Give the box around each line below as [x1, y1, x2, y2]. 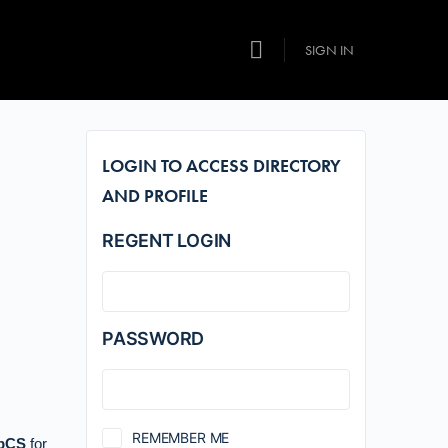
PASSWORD [102, 328, 205, 349]
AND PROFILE [102, 184, 208, 207]
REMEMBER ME [132, 429, 230, 446]
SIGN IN [305, 41, 354, 59]
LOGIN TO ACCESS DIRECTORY [102, 154, 341, 177]
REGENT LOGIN [102, 230, 232, 251]
